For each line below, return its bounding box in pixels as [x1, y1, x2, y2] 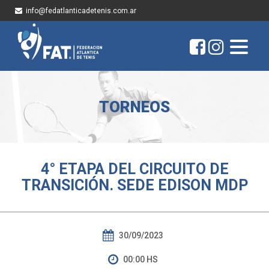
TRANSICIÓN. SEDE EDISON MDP [21, 177, 248, 194]
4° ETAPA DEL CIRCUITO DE [40, 160, 229, 178]
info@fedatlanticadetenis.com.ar [26, 7, 136, 15]
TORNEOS [99, 98, 170, 116]
